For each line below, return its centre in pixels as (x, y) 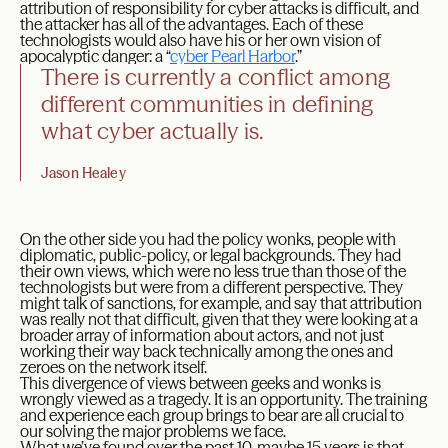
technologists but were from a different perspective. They (211, 287)
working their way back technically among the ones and (206, 351)
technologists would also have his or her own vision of (200, 40)
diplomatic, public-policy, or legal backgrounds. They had (210, 255)
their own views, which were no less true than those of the (213, 271)
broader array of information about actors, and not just (202, 335)
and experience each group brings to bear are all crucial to (212, 415)
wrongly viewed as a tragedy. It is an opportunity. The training (223, 399)
